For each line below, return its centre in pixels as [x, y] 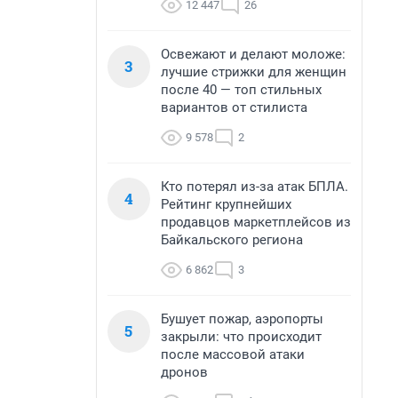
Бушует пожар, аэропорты [242, 319]
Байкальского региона [232, 240]
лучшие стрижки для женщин [254, 72]
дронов [184, 372]
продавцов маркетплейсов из [256, 222]
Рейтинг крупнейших [226, 204]
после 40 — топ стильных [241, 90]
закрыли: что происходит [241, 337]
